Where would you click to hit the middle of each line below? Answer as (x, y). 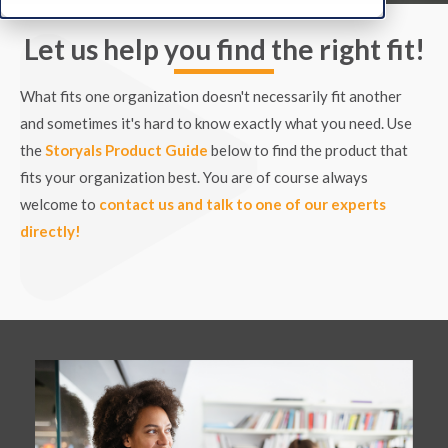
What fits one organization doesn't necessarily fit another (211, 96)
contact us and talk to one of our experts (242, 204)
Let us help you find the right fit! (224, 49)
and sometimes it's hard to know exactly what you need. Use (216, 123)
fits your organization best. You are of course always (194, 177)
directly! (50, 231)
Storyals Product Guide (126, 150)
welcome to (59, 204)
